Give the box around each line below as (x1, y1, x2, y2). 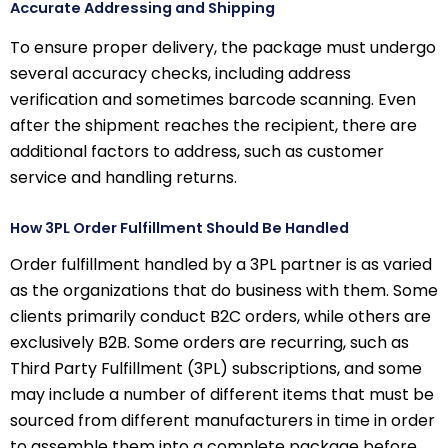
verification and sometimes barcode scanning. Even (10, 88, 416, 111)
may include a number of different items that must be (10, 383, 434, 406)
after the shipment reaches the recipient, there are (10, 114, 417, 137)
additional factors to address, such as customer (10, 140, 384, 163)
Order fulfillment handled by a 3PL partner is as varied (10, 253, 432, 276)
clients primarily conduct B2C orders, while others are (10, 305, 431, 328)
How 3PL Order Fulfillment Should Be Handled (10, 218, 349, 238)
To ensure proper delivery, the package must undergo (10, 36, 436, 59)
